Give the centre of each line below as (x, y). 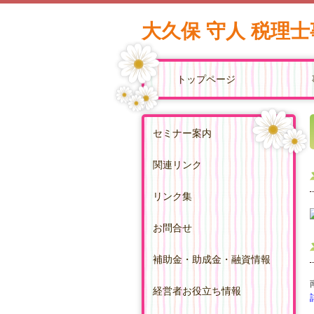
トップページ (206, 79)
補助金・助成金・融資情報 (212, 259)
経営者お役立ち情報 (197, 291)
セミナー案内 (182, 133)
